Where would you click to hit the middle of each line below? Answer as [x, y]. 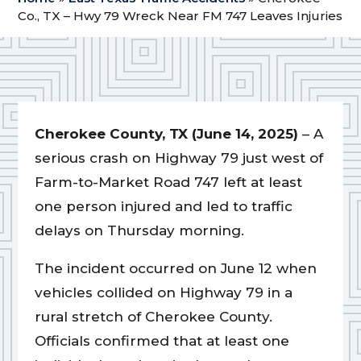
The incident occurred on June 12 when [175, 269]
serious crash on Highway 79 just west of [178, 158]
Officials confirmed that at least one [162, 341]
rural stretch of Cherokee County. [153, 317]
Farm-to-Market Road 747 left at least [168, 183]
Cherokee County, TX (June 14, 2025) [166, 134]
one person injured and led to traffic [163, 207]
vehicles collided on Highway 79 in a [163, 293]
